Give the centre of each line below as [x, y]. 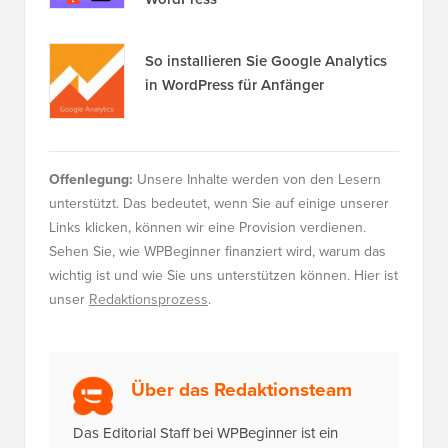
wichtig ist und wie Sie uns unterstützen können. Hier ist [223, 276]
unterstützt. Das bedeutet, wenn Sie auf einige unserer [219, 204]
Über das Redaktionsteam [241, 390]
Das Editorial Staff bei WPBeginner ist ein [205, 433]
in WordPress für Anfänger [234, 85]
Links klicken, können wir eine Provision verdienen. [207, 228]
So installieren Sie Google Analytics [266, 61]
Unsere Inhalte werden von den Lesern [257, 180]
